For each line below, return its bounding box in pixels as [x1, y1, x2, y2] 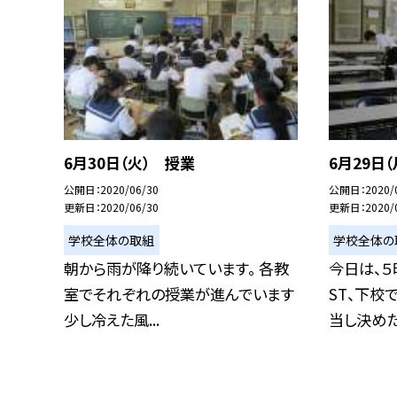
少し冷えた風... [64, 308, 160, 331]
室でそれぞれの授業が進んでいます [64, 283, 294, 306]
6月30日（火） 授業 [64, 152, 195, 175]
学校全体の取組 [68, 230, 155, 249]
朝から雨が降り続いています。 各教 [64, 257, 289, 280]
